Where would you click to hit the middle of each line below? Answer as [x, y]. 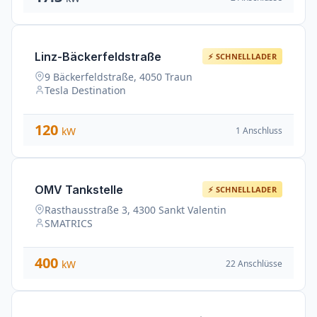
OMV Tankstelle [79, 189]
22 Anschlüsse [254, 263]
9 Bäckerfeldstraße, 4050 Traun [119, 77]
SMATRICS [69, 223]
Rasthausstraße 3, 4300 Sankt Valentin [136, 210]
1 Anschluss [259, 130]
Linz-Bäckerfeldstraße [98, 56]
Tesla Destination [85, 90]
